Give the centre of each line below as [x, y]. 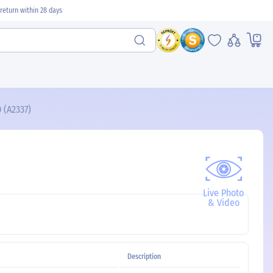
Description [144, 257]
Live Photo [223, 193]
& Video [223, 203]
